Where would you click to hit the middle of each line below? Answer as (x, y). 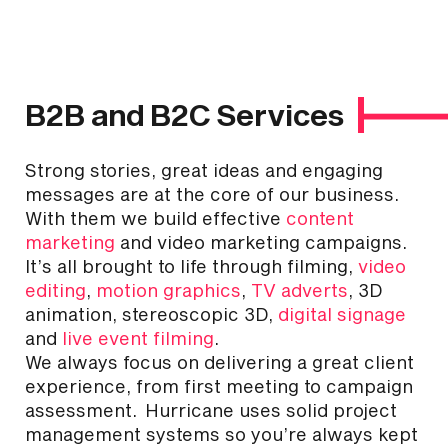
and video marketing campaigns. (261, 242)
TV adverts (299, 290)
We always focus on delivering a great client (219, 362)
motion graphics (168, 290)
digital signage (342, 314)
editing (55, 290)
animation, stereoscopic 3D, (151, 314)
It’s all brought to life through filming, (191, 266)
